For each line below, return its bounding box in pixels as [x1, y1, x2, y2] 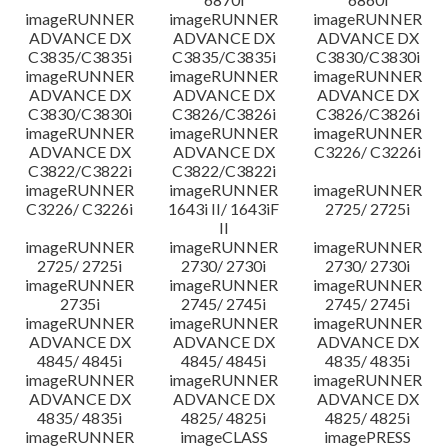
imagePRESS [324, 427, 412, 446]
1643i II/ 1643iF [168, 199, 280, 218]
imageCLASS [179, 427, 268, 446]
